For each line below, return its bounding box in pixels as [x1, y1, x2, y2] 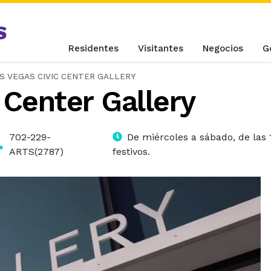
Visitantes [138, 43, 184, 54]
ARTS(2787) [8, 146, 64, 157]
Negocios [203, 43, 244, 54]
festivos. [113, 146, 151, 157]
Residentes [68, 43, 119, 54]
